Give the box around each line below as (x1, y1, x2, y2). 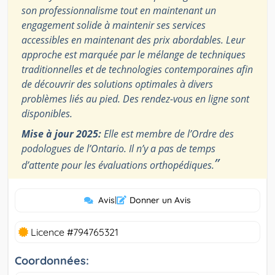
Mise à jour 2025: (21, 127, 101, 141)
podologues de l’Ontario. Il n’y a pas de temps (21, 142, 215, 156)
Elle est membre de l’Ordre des (101, 127, 234, 141)
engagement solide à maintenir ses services (21, 18, 206, 33)
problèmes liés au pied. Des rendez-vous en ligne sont (21, 92, 249, 106)
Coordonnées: (15, 254, 89, 268)
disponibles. (21, 107, 72, 121)
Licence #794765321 (28, 226, 118, 239)
